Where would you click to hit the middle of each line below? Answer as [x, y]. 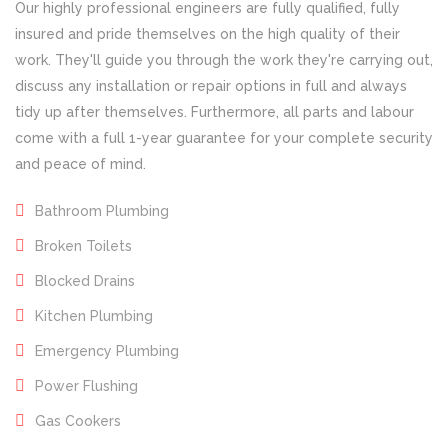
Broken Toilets [83, 246]
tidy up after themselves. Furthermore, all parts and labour [214, 112]
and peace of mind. [80, 164]
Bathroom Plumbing [102, 211]
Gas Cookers [78, 421]
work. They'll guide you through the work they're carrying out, [224, 60]
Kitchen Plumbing [94, 316]
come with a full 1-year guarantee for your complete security [224, 138]
